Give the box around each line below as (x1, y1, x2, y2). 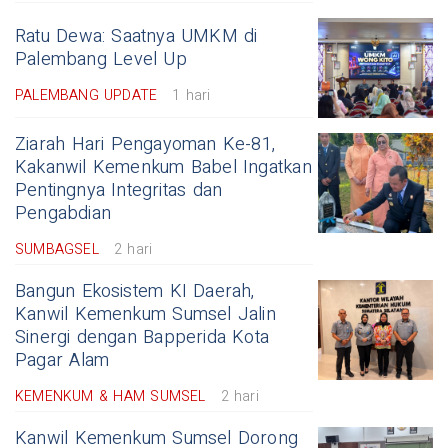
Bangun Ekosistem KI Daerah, (15, 278, 255, 306)
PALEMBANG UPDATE (15, 85, 158, 107)
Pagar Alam (15, 347, 110, 375)
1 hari (172, 85, 211, 107)
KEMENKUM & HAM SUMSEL (15, 386, 206, 408)
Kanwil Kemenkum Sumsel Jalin (15, 301, 276, 329)
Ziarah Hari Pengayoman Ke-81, (15, 131, 276, 159)
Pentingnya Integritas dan (15, 177, 223, 205)
